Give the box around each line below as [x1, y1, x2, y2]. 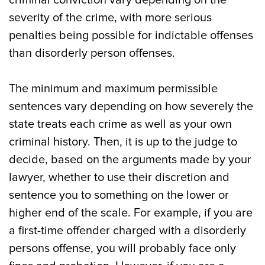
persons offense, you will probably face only [9, 241, 236, 256]
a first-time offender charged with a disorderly [9, 224, 246, 238]
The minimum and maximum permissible [9, 82, 218, 96]
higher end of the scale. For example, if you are [9, 206, 253, 220]
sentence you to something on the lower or [9, 188, 229, 202]
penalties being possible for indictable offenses [9, 28, 253, 43]
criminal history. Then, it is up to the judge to [9, 135, 237, 149]
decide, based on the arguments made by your [9, 153, 251, 167]
